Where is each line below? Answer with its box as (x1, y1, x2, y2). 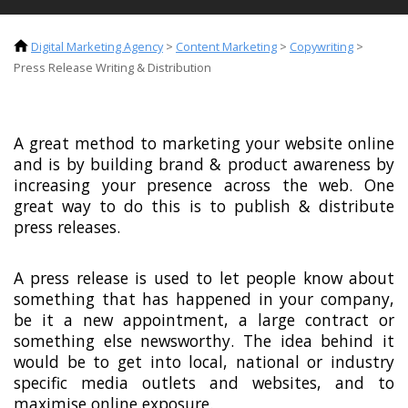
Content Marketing (176, 37, 277, 55)
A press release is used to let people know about (14, 266, 394, 289)
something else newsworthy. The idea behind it (14, 329, 394, 352)
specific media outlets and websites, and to (14, 371, 394, 393)
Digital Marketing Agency (31, 37, 163, 55)
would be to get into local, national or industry (14, 350, 394, 372)
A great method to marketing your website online (14, 132, 394, 155)
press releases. (14, 216, 120, 239)
